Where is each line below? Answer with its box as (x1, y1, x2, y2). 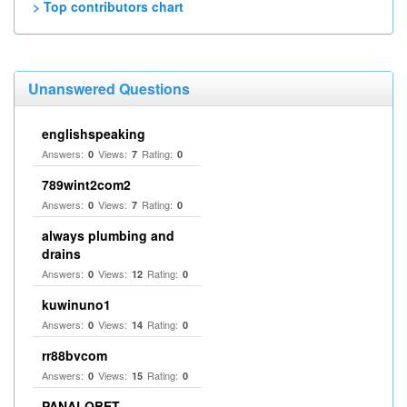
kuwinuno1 (42, 295, 111, 313)
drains (42, 244, 81, 263)
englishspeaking (42, 124, 145, 143)
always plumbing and (42, 226, 174, 244)
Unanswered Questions (28, 78, 190, 99)
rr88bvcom (42, 346, 107, 364)
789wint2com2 (42, 175, 131, 194)
